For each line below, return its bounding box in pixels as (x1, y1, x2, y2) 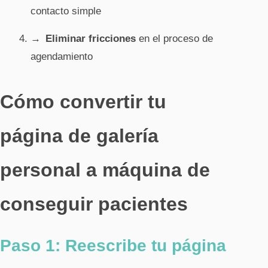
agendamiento (31, 50, 93, 62)
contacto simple (31, 5, 102, 17)
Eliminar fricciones (45, 32, 136, 44)
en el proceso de (136, 32, 214, 44)
